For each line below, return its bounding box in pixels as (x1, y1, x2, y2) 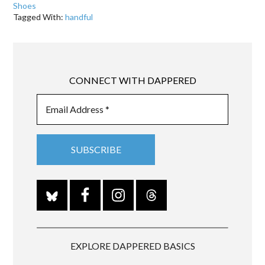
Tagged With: (13, 12, 66, 22)
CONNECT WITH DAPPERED (69, 74, 196, 86)
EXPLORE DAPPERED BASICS (70, 240, 195, 252)
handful (65, 12, 93, 22)
